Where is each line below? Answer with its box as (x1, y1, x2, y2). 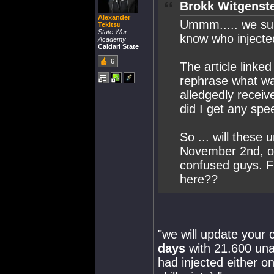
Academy (98, 35, 126, 43)
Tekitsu (98, 21, 121, 28)
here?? (180, 172, 218, 186)
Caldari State (98, 43, 139, 50)
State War (98, 28, 127, 35)
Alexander (98, 13, 130, 21)
